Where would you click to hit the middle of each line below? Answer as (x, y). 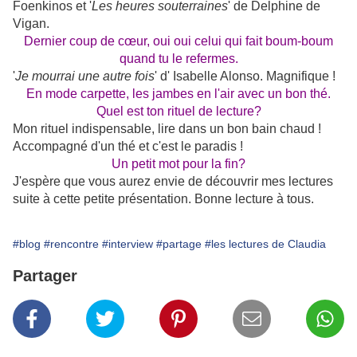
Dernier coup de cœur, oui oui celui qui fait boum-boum (178, 41)
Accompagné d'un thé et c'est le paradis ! (128, 147)
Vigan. (31, 24)
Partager (45, 276)
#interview (127, 244)
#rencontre (71, 244)
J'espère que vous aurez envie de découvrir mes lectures (173, 182)
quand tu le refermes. (178, 59)
